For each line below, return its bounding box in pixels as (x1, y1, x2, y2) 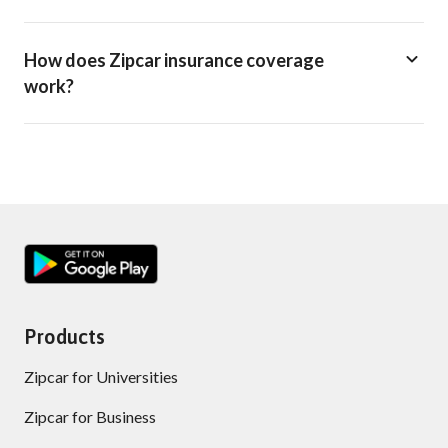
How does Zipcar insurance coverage (24, 49, 324, 71)
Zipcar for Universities (24, 367, 178, 386)
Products (24, 325, 105, 348)
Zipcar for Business (24, 407, 156, 426)
